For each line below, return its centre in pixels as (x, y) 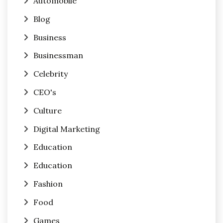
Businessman (58, 56)
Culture (48, 110)
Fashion (48, 183)
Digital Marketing (67, 129)
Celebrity (51, 74)
